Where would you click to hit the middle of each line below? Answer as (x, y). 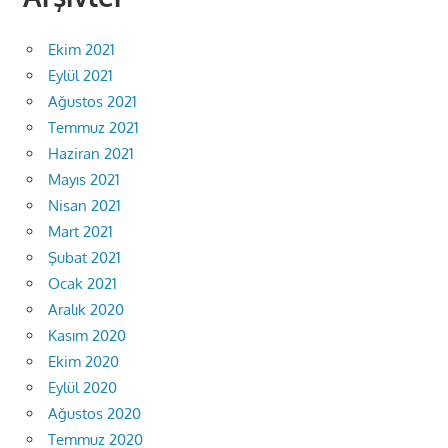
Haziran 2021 (91, 153)
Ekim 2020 (83, 361)
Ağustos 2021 (92, 101)
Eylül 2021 (80, 75)
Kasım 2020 (87, 335)
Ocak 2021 (82, 283)
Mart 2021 (80, 231)
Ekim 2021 (81, 49)
